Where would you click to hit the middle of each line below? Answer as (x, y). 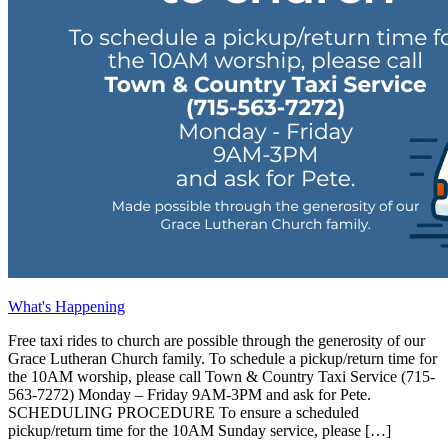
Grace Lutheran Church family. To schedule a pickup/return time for (222, 358)
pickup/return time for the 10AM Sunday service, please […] (199, 430)
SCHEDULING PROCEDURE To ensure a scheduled (183, 412)
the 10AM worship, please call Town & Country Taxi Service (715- (221, 376)
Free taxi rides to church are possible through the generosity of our (216, 340)
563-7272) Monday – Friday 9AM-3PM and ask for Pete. (189, 394)
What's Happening (66, 306)
